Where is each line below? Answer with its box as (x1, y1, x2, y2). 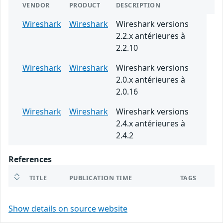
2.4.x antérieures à (116, 118, 185, 129)
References (8, 154, 52, 165)
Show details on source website (8, 203, 127, 215)
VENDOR (22, 1, 50, 10)
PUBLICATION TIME (69, 174, 132, 183)
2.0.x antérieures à (116, 74, 185, 86)
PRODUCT (69, 1, 101, 10)
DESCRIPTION (116, 1, 161, 10)
